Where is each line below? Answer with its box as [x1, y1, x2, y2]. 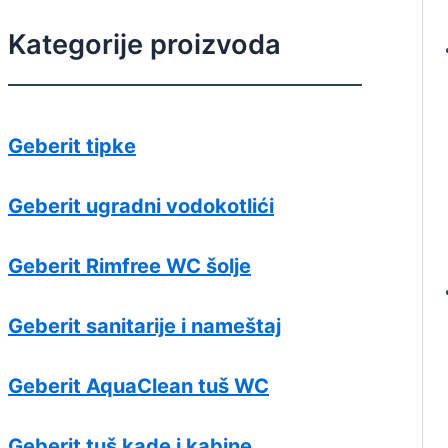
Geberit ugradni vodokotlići [8, 194, 274, 219]
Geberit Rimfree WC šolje [8, 254, 251, 279]
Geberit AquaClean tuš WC [8, 374, 269, 399]
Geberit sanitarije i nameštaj [8, 314, 281, 339]
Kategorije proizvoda [8, 27, 281, 61]
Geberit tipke [8, 134, 136, 159]
